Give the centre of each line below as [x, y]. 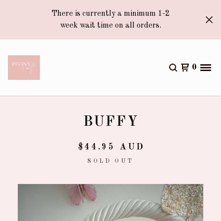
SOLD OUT [110, 161]
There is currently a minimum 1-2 [110, 14]
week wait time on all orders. [110, 26]
